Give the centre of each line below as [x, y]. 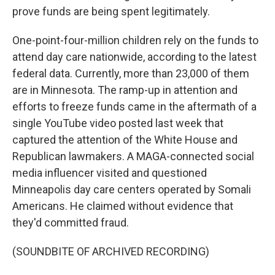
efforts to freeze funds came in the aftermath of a [134, 107]
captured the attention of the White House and [125, 140]
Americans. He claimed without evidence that [123, 206]
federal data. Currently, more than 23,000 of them [131, 73]
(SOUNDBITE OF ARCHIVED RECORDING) [111, 251]
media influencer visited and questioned [110, 173]
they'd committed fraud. [71, 223]
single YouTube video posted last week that [118, 123]
